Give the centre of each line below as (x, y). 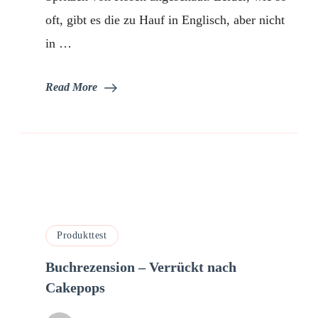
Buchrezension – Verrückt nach (141, 267)
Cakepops (75, 287)
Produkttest (82, 235)
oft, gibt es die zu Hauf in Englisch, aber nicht (165, 20)
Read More (71, 87)
